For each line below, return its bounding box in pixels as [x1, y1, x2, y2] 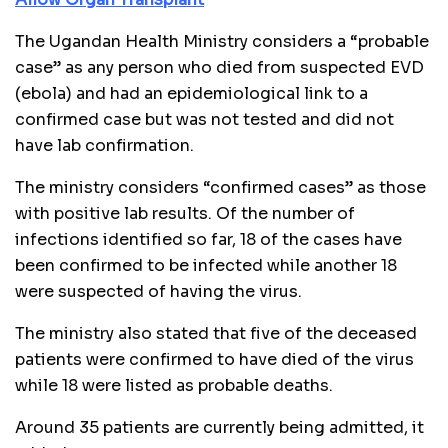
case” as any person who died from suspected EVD [15, 56, 424, 78]
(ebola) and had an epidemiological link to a [15, 82, 368, 104]
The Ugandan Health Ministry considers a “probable [15, 30, 429, 52]
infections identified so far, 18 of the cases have [15, 228, 402, 250]
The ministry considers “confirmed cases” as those [15, 176, 426, 198]
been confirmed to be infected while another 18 [15, 254, 397, 276]
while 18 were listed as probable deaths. [15, 374, 333, 396]
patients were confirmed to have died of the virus [15, 348, 414, 370]
